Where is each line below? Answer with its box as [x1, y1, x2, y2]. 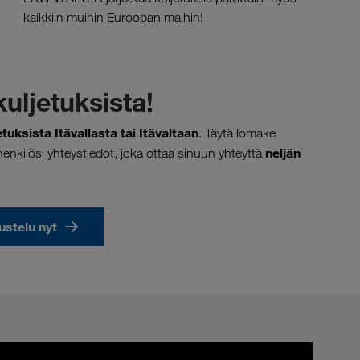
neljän [265, 144, 301, 161]
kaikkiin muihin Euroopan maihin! [23, 10, 203, 25]
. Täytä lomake [198, 125, 276, 141]
